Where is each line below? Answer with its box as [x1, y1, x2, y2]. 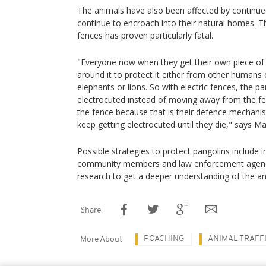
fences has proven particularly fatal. [77, 30, 213, 41]
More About [80, 235, 122, 244]
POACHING [144, 235, 185, 243]
